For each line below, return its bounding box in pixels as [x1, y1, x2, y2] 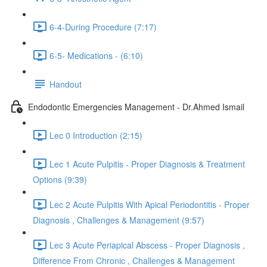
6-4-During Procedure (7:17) [49, 20, 157, 33]
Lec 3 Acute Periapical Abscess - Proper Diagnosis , [49, 238, 245, 251]
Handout [49, 77, 82, 90]
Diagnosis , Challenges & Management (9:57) [33, 214, 204, 226]
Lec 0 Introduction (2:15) [49, 129, 142, 141]
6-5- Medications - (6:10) [49, 49, 143, 61]
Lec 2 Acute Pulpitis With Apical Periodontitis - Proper [49, 198, 250, 210]
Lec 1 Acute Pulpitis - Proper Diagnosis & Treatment [49, 157, 245, 170]
